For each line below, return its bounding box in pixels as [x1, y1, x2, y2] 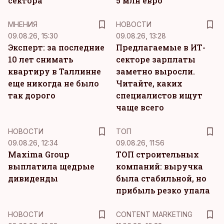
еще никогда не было [8, 78, 99, 88]
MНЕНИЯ [8, 20, 37, 28]
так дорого [8, 90, 55, 100]
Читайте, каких [116, 78, 182, 88]
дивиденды [8, 173, 58, 183]
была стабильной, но [116, 173, 206, 183]
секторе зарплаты [116, 54, 195, 64]
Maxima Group [8, 149, 69, 159]
